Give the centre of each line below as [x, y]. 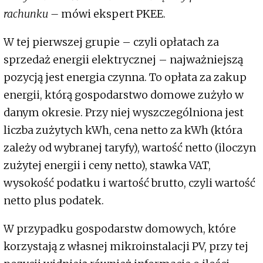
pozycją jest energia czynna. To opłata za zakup [125, 77]
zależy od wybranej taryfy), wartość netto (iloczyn [130, 148]
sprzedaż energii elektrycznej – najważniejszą [123, 60]
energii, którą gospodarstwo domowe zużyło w [124, 95]
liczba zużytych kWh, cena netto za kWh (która [123, 130]
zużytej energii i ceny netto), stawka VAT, [107, 166]
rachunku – [32, 14]
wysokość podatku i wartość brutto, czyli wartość [129, 183]
